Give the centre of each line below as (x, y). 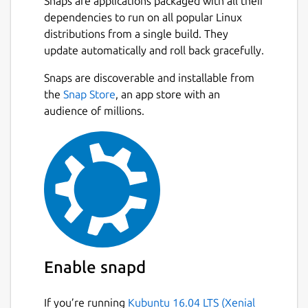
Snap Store (89, 94)
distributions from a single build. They (136, 33)
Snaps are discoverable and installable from (149, 77)
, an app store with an (168, 94)
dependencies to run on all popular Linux (143, 17)
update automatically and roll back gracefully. (154, 50)
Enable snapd (95, 267)
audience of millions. (94, 110)
